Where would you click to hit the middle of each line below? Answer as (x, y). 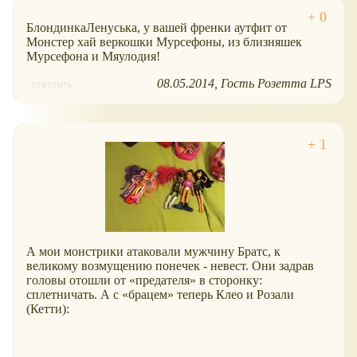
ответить (52, 84)
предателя (163, 280)
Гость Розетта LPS (276, 83)
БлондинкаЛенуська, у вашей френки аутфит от (157, 27)
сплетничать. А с (74, 294)
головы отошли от (78, 280)
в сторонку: (229, 280)
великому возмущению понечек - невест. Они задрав (170, 265)
